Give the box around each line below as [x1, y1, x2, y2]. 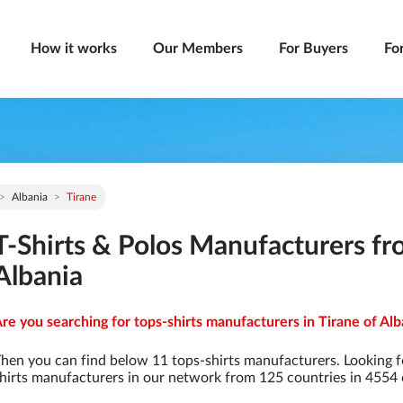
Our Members [153, 41, 243, 56]
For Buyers [279, 41, 348, 56]
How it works [31, 41, 117, 56]
